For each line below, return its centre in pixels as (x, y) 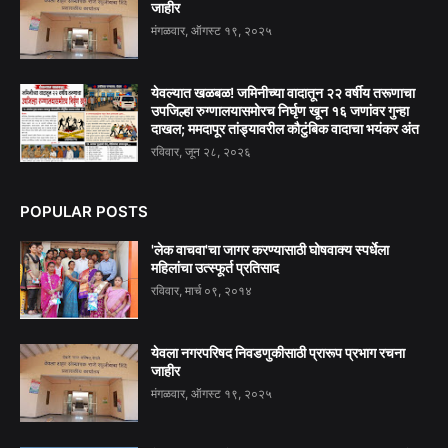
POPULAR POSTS (84, 211)
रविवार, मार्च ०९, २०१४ (201, 290)
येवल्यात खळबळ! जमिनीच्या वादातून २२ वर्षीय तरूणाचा (283, 92)
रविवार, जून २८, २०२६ (201, 151)
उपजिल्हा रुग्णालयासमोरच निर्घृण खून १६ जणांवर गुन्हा (280, 110)
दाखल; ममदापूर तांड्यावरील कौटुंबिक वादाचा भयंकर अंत (285, 128)
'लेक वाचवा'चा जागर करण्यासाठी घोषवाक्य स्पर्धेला (270, 249)
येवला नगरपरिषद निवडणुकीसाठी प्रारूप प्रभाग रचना (278, 352)
